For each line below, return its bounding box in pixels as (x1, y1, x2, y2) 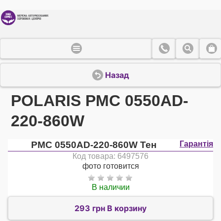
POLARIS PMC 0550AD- (11, 91, 189, 110)
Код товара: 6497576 (73, 151, 148, 160)
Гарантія (180, 139, 213, 148)
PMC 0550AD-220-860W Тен (31, 139, 156, 150)
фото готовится (82, 161, 139, 170)
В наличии (91, 183, 130, 191)
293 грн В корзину (74, 203, 147, 214)
